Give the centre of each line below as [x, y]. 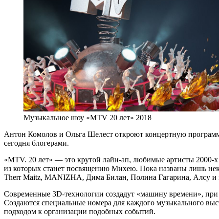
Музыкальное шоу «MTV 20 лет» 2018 [88, 117]
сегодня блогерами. [36, 143]
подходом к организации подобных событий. [80, 211]
